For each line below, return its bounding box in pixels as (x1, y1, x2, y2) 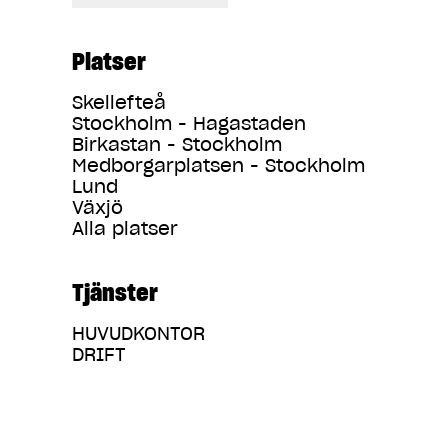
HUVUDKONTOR (72, 322, 205, 345)
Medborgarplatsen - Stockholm (72, 154, 365, 177)
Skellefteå (72, 91, 166, 114)
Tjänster (72, 277, 158, 308)
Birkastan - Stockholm (72, 133, 282, 156)
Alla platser (72, 217, 178, 240)
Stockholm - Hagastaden (72, 112, 306, 135)
